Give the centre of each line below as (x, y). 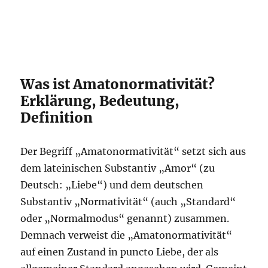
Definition (57, 118)
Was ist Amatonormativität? (118, 84)
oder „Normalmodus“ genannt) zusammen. (125, 218)
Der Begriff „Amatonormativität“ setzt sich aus (133, 151)
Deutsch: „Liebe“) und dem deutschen (112, 185)
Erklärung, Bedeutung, (100, 101)
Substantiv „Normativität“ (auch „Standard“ (128, 202)
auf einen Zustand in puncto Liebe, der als (120, 252)
